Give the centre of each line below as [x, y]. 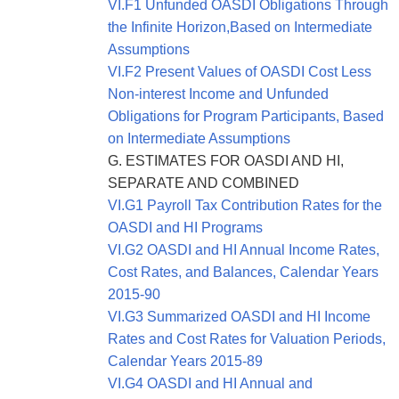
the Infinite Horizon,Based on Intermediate [240, 28]
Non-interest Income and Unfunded [218, 94]
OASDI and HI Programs [185, 228]
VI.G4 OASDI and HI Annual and [210, 384]
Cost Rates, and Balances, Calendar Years [243, 273]
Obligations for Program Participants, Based [246, 117]
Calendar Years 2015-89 [185, 362]
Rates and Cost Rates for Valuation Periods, [247, 339]
